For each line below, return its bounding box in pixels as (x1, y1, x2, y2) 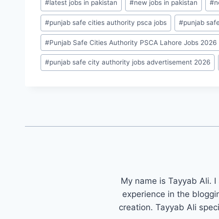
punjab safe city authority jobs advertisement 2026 (49, 58, 211, 66)
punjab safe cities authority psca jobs (49, 19, 167, 27)
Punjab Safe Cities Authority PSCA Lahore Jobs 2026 (49, 38, 217, 46)
